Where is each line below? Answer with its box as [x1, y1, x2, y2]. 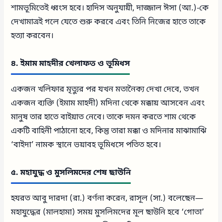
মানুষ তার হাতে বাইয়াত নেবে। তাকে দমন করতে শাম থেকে [11, 112, 196, 123]
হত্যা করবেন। [11, 31, 54, 42]
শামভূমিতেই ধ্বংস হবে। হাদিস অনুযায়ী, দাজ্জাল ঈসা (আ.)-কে [11, 3, 209, 14]
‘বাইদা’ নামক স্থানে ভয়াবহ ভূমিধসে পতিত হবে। [11, 140, 162, 151]
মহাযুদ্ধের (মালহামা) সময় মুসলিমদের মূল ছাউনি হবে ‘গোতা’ [11, 207, 205, 219]
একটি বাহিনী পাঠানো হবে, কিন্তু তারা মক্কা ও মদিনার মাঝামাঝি [11, 126, 207, 137]
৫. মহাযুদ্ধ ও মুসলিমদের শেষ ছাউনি [11, 167, 131, 179]
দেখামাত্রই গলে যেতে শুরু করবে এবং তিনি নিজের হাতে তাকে [11, 17, 206, 28]
